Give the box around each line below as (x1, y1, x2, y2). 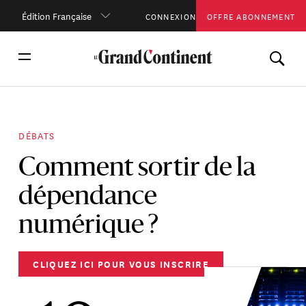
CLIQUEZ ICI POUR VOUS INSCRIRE (33, 256, 210, 271)
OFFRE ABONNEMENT (206, 8, 296, 23)
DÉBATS (18, 127, 55, 142)
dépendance (18, 184, 158, 210)
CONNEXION (145, 8, 197, 23)
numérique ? (18, 213, 163, 239)
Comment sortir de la (18, 156, 256, 182)
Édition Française (21, 8, 92, 23)
